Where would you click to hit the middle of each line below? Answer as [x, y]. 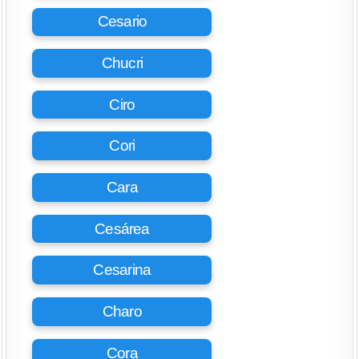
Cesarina [122, 270]
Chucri [122, 63]
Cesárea [122, 228]
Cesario [122, 22]
